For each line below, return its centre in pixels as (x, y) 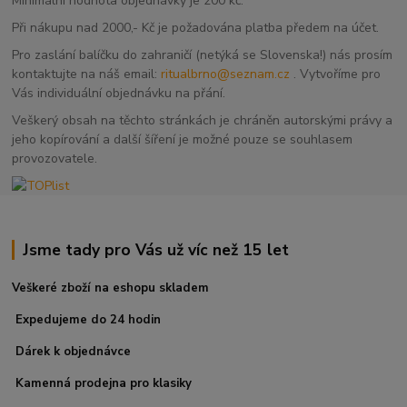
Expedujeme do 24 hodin (89, 320)
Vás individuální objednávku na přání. (124, 93)
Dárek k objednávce (74, 352)
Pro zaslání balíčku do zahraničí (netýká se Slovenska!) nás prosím (203, 55)
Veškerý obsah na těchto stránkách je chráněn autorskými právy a (203, 120)
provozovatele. (55, 158)
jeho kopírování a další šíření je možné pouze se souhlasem (183, 139)
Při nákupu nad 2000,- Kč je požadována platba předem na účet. (198, 28)
